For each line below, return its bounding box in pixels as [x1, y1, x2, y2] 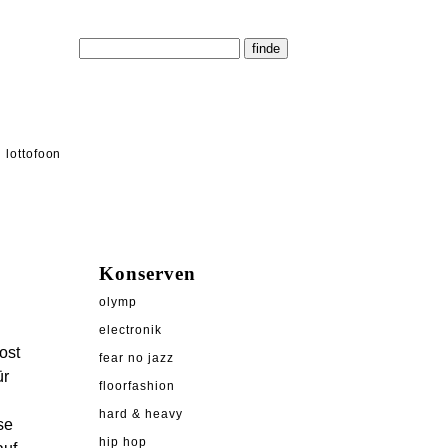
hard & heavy [99, 408, 183, 421]
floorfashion [99, 380, 175, 393]
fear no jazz [99, 352, 174, 365]
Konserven [99, 263, 196, 285]
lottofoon [5, 147, 62, 161]
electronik [99, 324, 162, 337]
